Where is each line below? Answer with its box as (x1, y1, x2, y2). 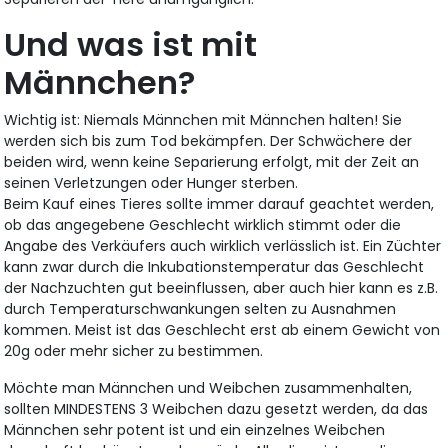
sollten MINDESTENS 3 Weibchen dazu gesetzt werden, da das (4, 399, 429, 420)
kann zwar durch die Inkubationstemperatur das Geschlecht (4, 257, 425, 278)
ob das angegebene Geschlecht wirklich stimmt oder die (4, 215, 402, 236)
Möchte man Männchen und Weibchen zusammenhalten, (4, 378, 413, 399)
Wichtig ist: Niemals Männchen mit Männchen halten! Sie (4, 110, 403, 131)
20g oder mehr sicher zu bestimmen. (4, 341, 264, 362)
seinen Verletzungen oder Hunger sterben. (4, 173, 299, 194)
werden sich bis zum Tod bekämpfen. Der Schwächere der (4, 131, 413, 152)
